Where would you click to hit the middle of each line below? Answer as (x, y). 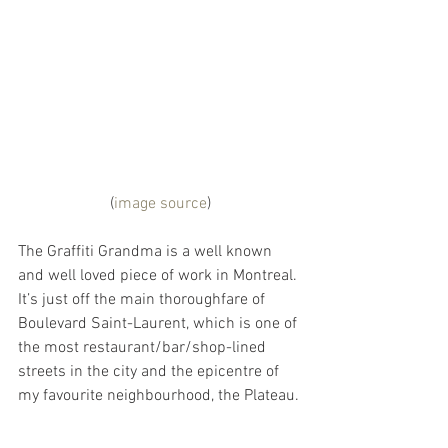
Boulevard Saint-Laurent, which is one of (159, 323)
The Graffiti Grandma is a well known (147, 251)
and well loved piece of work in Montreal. (159, 275)
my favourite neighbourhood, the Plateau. (158, 395)
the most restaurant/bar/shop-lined (144, 347)
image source (160, 203)
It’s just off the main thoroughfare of (143, 299)
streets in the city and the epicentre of (150, 371)
